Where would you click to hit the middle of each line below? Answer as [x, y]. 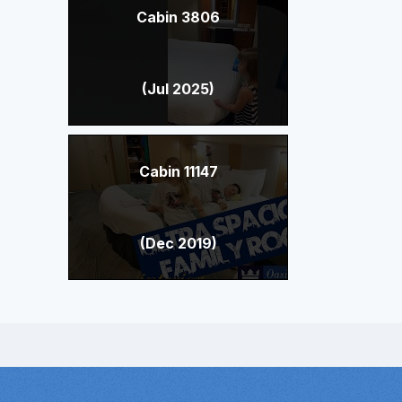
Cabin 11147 [178, 171]
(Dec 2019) [178, 243]
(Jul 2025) [179, 88]
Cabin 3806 [179, 17]
